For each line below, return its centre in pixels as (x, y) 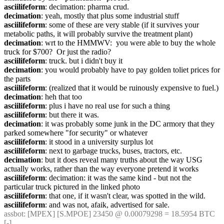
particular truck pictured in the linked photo (72, 187)
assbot (14, 214)
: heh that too (61, 97)
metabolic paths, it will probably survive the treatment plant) (98, 34)
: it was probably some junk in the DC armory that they (128, 124)
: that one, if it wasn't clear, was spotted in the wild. (125, 196)
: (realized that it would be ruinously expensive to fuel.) (132, 88)
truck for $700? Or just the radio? (57, 52)
